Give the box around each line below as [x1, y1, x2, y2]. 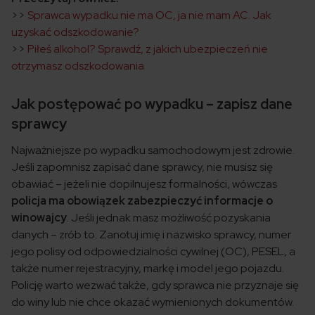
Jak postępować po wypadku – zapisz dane [11, 95, 292, 114]
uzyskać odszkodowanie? [11, 25, 139, 40]
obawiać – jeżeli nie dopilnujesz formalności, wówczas [11, 176, 277, 192]
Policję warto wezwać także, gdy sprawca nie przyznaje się [11, 278, 299, 293]
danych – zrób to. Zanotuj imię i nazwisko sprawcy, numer [11, 227, 291, 243]
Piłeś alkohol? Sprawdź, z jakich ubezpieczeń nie [27, 41, 268, 57]
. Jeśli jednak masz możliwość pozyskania [67, 210, 271, 226]
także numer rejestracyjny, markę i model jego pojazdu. [11, 261, 284, 276]
